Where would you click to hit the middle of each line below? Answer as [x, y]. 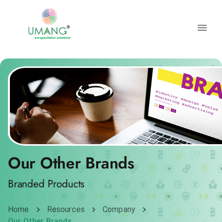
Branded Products [46, 184]
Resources [66, 210]
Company [119, 210]
